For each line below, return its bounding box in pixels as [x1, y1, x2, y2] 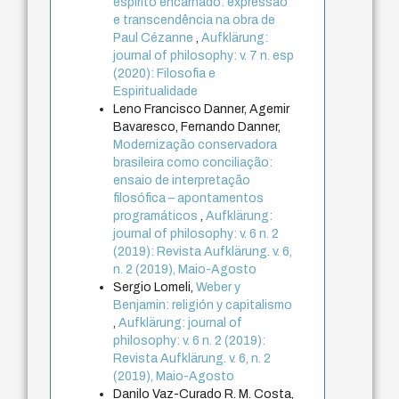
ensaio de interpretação [113, 174, 251, 188]
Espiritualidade [113, 85, 199, 99]
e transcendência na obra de [113, 13, 276, 28]
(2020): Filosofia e [113, 67, 216, 81]
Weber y [196, 281, 241, 295]
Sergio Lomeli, [113, 281, 197, 295]
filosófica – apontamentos [113, 191, 265, 206]
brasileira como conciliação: [113, 156, 273, 170]
